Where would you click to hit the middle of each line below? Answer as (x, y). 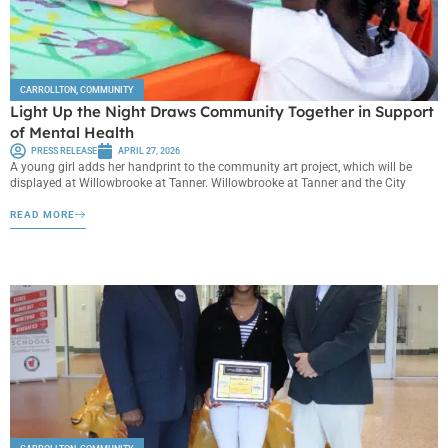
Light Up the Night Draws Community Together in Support (222, 111)
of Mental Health (74, 132)
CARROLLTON (48, 90)
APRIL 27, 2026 (149, 151)
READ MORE (42, 215)
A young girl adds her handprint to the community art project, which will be (211, 167)
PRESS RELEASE (64, 151)
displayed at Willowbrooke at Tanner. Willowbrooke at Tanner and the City (208, 183)
